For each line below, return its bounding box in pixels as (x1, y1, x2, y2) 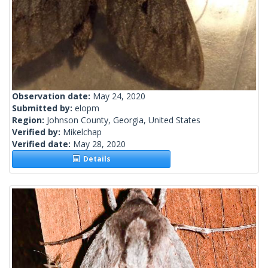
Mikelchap (63, 126, 102, 138)
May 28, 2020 (73, 138, 126, 150)
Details (79, 154, 111, 165)
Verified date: (12, 138, 73, 150)
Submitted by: (12, 102, 75, 114)
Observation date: (12, 90, 93, 102)
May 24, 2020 (93, 90, 145, 102)
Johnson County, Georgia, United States (47, 114, 200, 126)
